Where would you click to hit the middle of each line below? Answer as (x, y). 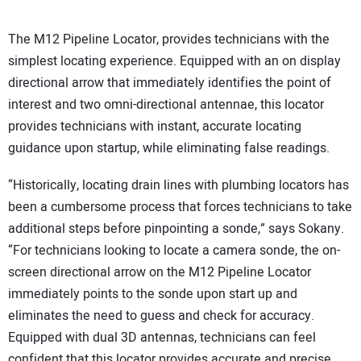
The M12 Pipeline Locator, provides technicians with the (169, 39)
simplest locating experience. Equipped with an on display (174, 61)
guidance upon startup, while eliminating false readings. (169, 148)
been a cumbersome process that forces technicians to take (180, 207)
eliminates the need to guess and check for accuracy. (161, 316)
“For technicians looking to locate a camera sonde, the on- (174, 251)
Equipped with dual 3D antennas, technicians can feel (162, 338)
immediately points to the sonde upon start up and (153, 295)
